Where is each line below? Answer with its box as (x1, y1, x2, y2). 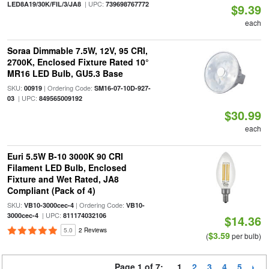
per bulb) (230, 231, 262, 241)
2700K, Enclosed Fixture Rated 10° (7, 56, 149, 68)
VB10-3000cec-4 (23, 201, 74, 210)
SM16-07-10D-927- (94, 83, 151, 92)
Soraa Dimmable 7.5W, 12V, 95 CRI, (7, 44, 148, 56)
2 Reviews (78, 226, 107, 234)
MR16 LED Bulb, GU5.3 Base (7, 67, 123, 79)
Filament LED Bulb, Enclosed (7, 162, 127, 174)
